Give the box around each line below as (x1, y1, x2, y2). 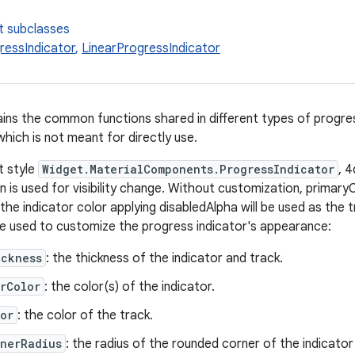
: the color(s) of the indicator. (44, 279, 215, 295)
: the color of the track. (17, 307, 153, 323)
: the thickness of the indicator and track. (46, 250, 283, 266)
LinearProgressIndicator (82, 40, 220, 56)
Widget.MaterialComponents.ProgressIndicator (42, 162, 334, 177)
